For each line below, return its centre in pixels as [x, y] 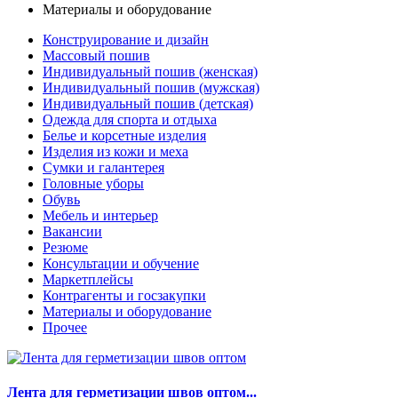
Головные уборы [93, 183]
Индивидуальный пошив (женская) [150, 71]
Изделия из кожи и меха [115, 151]
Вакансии [72, 231]
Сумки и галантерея [103, 167]
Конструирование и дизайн [126, 39]
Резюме [65, 247]
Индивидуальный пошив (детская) [148, 103]
